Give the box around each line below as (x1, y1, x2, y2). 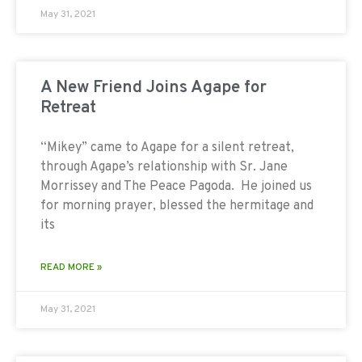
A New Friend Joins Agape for (40, 76, 267, 99)
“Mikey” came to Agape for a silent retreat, (40, 139, 294, 156)
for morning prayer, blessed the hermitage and (40, 197, 314, 214)
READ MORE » (40, 260, 102, 274)
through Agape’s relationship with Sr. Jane (40, 158, 288, 175)
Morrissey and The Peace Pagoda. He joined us (40, 178, 312, 195)
